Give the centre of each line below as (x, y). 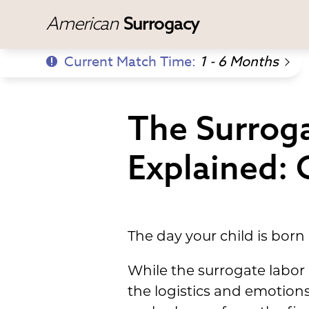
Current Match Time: (132, 62)
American (84, 23)
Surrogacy (161, 23)
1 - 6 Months (239, 62)
